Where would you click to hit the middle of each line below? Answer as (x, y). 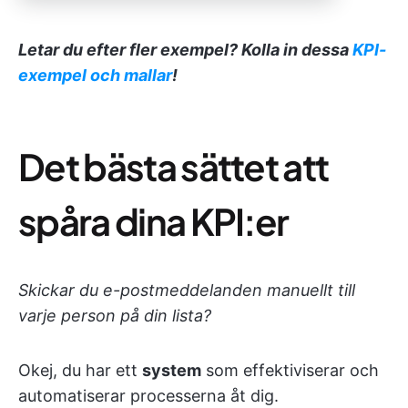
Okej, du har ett (80, 371)
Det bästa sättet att (173, 167)
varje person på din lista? (115, 316)
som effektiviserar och (290, 371)
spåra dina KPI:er (153, 221)
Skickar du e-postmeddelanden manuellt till (187, 291)
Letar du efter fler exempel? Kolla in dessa (185, 50)
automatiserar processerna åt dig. (148, 396)
